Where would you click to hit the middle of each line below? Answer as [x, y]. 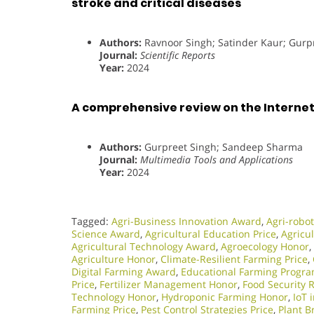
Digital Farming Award [124, 271]
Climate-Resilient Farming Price [234, 259]
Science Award [106, 233]
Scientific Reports [178, 55]
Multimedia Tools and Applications [217, 159]
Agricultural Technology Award [144, 246]
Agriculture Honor [114, 259]
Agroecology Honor [265, 246]
